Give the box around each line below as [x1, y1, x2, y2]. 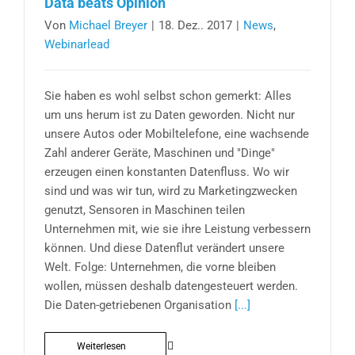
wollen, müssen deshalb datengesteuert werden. [44, 279, 298, 293]
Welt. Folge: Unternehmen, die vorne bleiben [44, 260, 276, 274]
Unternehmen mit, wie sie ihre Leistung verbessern [44, 222, 311, 236]
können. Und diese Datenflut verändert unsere [44, 241, 284, 255]
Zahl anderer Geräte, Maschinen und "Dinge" [44, 146, 275, 160]
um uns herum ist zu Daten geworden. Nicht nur [44, 108, 295, 122]
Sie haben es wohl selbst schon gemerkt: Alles [44, 89, 292, 103]
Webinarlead [44, 37, 109, 52]
